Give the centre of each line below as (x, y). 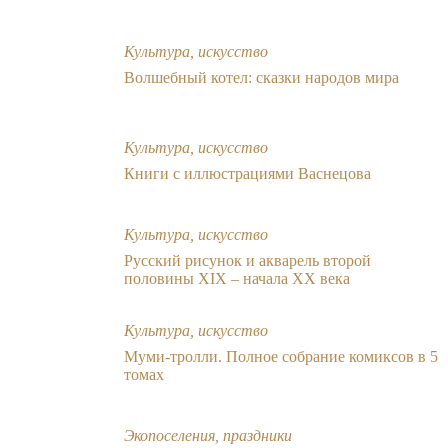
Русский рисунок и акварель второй (247, 260)
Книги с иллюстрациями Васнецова (247, 173)
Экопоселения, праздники (208, 435)
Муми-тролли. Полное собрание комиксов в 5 (281, 356)
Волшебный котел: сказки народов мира (261, 77)
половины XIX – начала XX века (237, 278)
